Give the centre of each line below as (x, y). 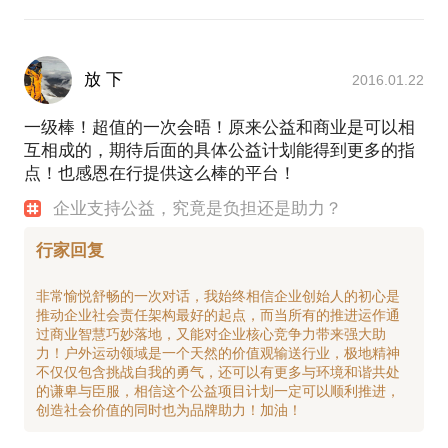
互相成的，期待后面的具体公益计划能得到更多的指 (219, 151)
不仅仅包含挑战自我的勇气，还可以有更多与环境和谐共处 (218, 372)
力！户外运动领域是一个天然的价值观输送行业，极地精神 (218, 353)
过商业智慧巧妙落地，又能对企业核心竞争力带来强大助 (211, 334)
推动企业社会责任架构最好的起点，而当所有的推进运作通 (218, 315)
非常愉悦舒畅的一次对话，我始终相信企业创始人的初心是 (218, 296)
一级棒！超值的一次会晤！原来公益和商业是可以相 (219, 128)
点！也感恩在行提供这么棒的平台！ (160, 174)
